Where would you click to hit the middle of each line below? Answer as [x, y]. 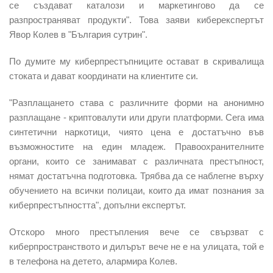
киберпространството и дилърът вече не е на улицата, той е [136, 246]
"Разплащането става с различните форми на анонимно [136, 102]
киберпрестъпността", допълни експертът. [97, 205]
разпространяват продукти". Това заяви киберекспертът [136, 19]
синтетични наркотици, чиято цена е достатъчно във [136, 132]
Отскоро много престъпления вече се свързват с [136, 232]
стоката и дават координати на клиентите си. [104, 76]
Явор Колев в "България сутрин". [78, 34]
